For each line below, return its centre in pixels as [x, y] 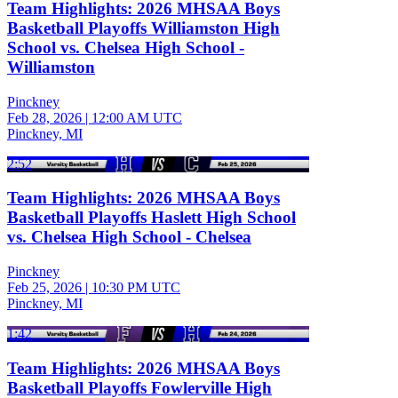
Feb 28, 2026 [44, 117]
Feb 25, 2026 [44, 288]
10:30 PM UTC [136, 288]
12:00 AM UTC [137, 117]
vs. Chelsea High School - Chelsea [129, 237]
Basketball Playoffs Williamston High [143, 28]
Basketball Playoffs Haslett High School [151, 218]
